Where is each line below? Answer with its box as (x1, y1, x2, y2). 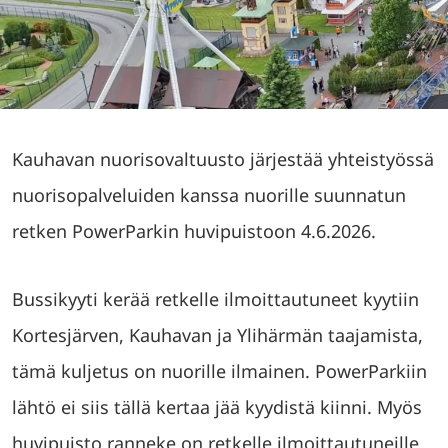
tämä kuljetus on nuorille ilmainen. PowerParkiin (12, 359, 427, 383)
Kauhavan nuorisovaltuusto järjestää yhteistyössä (12, 147, 434, 171)
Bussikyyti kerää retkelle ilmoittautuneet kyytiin (12, 287, 419, 311)
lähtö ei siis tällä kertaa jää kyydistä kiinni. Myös (12, 395, 422, 419)
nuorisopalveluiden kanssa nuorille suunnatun (12, 183, 406, 207)
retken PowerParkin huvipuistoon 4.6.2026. (12, 219, 376, 243)
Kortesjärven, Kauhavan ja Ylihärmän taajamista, (12, 323, 423, 347)
